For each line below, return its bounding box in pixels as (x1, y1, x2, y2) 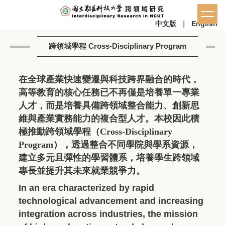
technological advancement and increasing (19, 195, 203, 206)
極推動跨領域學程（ (19, 126, 100, 137)
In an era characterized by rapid (19, 182, 154, 193)
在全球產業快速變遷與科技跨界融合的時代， (19, 74, 199, 84)
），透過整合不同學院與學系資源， (53, 139, 198, 150)
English (191, 19, 217, 28)
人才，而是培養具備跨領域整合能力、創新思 (19, 100, 199, 110)
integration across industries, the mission (19, 208, 198, 219)
